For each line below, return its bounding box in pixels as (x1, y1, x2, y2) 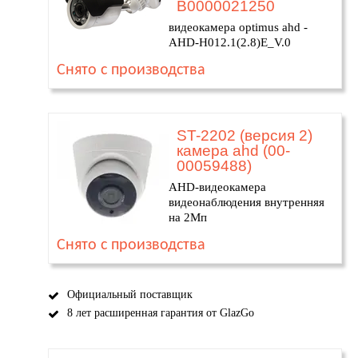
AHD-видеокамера (169, 181, 266, 193)
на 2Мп (169, 211, 207, 224)
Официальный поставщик (67, 288, 193, 300)
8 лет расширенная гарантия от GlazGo (67, 307, 254, 319)
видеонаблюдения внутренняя (169, 196, 324, 209)
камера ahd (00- (177, 142, 290, 159)
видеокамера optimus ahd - (169, 21, 308, 34)
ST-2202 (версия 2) (177, 127, 312, 144)
